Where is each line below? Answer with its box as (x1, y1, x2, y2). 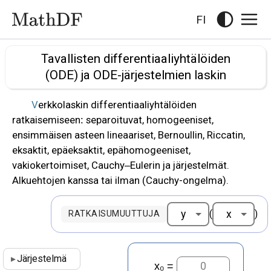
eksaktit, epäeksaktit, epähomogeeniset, (12, 144, 191, 156)
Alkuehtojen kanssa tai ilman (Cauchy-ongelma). (12, 174, 229, 186)
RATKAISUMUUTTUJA (68, 209, 160, 219)
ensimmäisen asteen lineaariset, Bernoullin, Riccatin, (12, 129, 245, 141)
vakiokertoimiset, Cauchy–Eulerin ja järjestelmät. (12, 159, 229, 171)
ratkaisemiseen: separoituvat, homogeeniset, (12, 114, 214, 126)
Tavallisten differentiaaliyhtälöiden (41, 51, 230, 66)
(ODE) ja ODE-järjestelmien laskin (45, 68, 226, 82)
